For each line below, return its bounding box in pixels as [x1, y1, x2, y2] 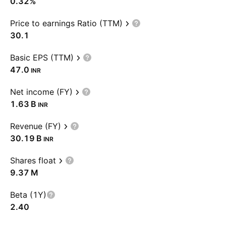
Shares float [10, 155, 56, 165]
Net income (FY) [10, 87, 73, 97]
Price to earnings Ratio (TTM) [10, 18, 123, 28]
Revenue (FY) [10, 121, 61, 131]
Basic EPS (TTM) [10, 52, 74, 63]
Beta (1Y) [10, 190, 46, 200]
